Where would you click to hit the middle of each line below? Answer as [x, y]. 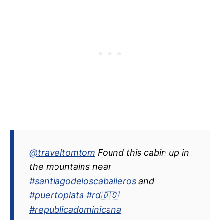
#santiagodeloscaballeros [83, 181]
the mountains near [70, 167]
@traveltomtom [62, 153]
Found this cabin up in [142, 153]
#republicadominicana [75, 210]
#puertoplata [57, 195]
